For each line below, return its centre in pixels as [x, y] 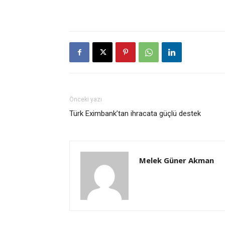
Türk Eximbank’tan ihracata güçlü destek [135, 114]
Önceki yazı [86, 99]
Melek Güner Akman [177, 160]
